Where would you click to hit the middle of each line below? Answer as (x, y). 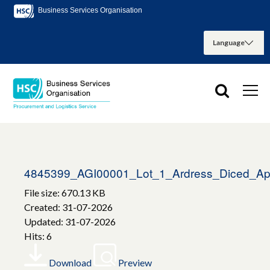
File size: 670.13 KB (65, 193)
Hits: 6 (38, 236)
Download (70, 263)
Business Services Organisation (89, 11)
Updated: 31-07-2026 (70, 222)
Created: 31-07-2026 (68, 207)
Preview (135, 263)
